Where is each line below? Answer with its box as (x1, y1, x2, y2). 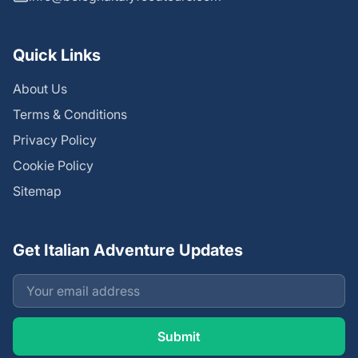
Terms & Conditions (13, 105, 127, 122)
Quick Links (13, 45, 101, 65)
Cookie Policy (13, 157, 93, 173)
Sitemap (13, 182, 62, 199)
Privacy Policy (13, 131, 97, 148)
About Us (13, 80, 67, 97)
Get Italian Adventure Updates (13, 240, 243, 260)
